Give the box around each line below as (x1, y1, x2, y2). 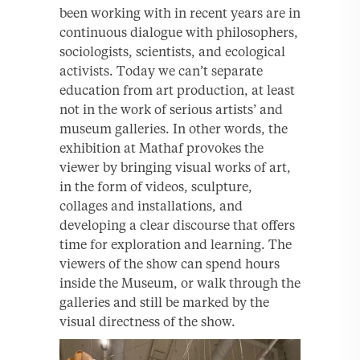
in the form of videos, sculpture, (59, 178, 252, 194)
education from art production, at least (59, 81, 295, 98)
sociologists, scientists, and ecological (59, 43, 285, 59)
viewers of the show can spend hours (59, 255, 280, 272)
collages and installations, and (59, 197, 243, 214)
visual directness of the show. (59, 313, 235, 329)
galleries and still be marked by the (59, 293, 269, 310)
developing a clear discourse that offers (59, 216, 295, 233)
